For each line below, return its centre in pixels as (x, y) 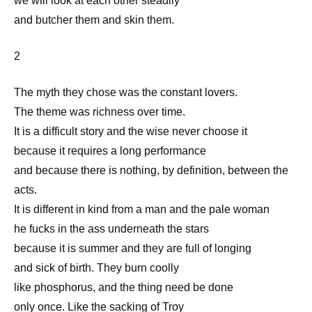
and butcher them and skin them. (94, 19)
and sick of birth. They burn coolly (96, 267)
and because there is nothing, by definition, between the (151, 170)
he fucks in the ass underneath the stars (111, 228)
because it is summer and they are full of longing (133, 248)
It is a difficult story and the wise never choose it (131, 131)
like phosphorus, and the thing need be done (124, 287)
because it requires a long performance (110, 150)
